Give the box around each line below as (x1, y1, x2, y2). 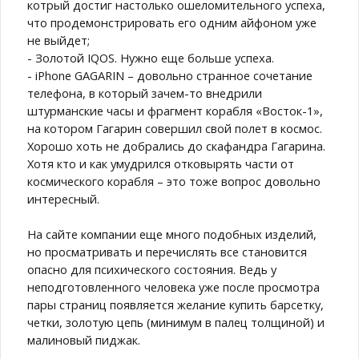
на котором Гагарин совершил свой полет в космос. (27, 119, 322, 136)
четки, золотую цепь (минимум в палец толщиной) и (27, 313, 325, 330)
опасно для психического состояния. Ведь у (27, 260, 276, 277)
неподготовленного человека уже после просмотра (27, 278, 320, 295)
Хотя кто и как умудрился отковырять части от (27, 155, 294, 171)
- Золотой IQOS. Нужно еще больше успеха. (27, 49, 274, 66)
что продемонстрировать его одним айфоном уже (27, 14, 317, 30)
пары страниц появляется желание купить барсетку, (27, 296, 324, 313)
